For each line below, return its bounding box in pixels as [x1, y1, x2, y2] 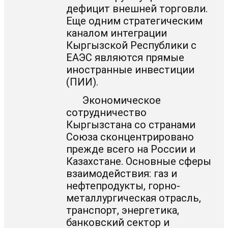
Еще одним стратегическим [66, 14, 203, 27]
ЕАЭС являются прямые [66, 51, 185, 64]
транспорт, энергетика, [66, 204, 180, 217]
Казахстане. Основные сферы [66, 155, 212, 168]
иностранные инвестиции [66, 63, 195, 76]
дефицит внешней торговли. [66, 2, 208, 15]
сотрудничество [66, 106, 147, 119]
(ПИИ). [66, 75, 99, 88]
